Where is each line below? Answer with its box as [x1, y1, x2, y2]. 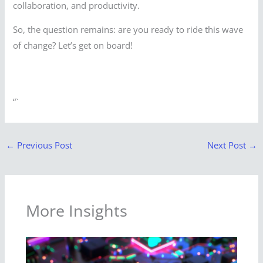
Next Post [207, 139, 249, 151]
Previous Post [14, 139, 72, 151]
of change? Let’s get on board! [13, 39, 133, 52]
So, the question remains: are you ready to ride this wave [13, 23, 244, 36]
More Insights [26, 200, 128, 222]
